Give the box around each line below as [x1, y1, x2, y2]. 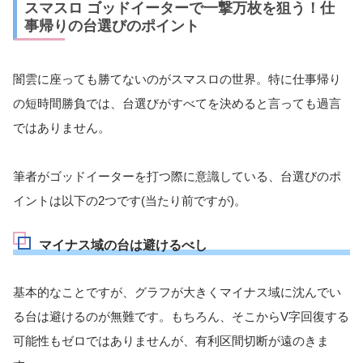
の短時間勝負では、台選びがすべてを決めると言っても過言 [13, 96, 341, 110]
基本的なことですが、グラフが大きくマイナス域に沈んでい [13, 284, 341, 299]
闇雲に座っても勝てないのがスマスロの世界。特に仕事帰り [13, 71, 341, 86]
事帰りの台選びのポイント [24, 17, 199, 34]
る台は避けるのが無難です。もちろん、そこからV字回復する [13, 309, 349, 323]
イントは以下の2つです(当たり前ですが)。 [13, 193, 246, 207]
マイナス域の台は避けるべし [39, 237, 207, 252]
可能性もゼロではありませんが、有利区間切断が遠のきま [13, 333, 329, 348]
